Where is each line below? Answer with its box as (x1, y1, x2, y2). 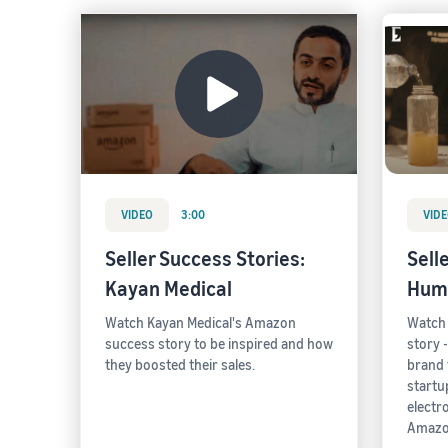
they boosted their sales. (105, 356, 255, 373)
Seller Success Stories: (105, 247, 305, 270)
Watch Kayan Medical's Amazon (105, 314, 296, 331)
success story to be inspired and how (105, 335, 333, 352)
